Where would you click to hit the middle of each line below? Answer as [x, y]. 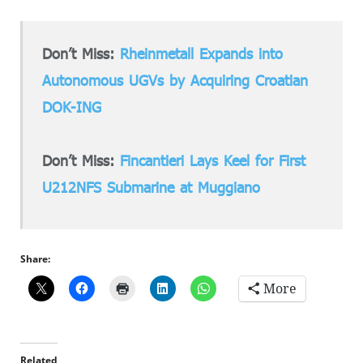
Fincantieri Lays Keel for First [213, 161]
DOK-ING [72, 107]
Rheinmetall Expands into [202, 53]
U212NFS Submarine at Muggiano [152, 188]
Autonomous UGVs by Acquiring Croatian [175, 80]
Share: [35, 258]
